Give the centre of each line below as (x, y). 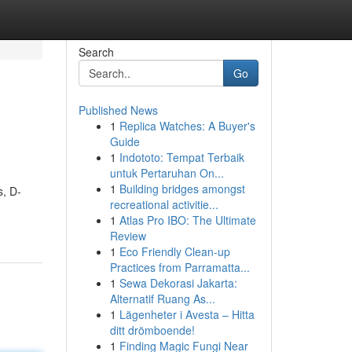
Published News (118, 110)
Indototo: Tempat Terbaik (181, 157)
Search (96, 52)
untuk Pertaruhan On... (167, 173)
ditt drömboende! (152, 330)
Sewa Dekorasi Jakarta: (178, 283)
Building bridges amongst (182, 189)
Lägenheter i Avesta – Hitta (187, 314)
